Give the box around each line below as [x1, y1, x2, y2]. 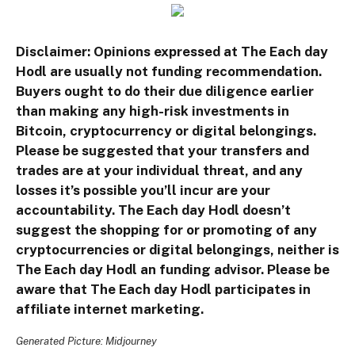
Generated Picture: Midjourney [16, 334, 157, 348]
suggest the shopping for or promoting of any [16, 222, 317, 239]
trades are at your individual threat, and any [16, 162, 303, 179]
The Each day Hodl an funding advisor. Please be [16, 261, 330, 278]
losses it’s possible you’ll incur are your [16, 182, 270, 199]
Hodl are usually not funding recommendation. [16, 63, 322, 80]
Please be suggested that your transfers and [16, 143, 309, 159]
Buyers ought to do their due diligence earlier [16, 83, 314, 100]
